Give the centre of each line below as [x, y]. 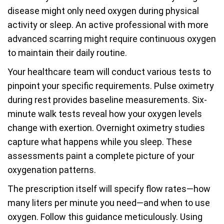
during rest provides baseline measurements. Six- [107, 100]
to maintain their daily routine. [67, 53]
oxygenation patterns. [52, 170]
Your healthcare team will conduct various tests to [109, 72]
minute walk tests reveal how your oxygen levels [105, 114]
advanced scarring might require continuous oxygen [112, 39]
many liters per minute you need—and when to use [109, 203]
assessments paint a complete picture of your [101, 156]
